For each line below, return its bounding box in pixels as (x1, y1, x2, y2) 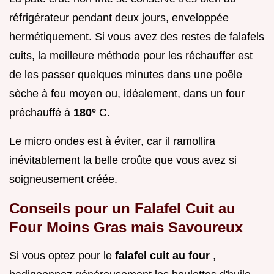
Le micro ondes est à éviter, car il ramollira (9, 135, 215, 147)
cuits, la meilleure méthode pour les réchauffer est (9, 49, 253, 62)
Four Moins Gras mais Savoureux (9, 218, 243, 235)
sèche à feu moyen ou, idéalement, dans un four (9, 87, 245, 100)
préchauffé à (9, 106, 73, 119)
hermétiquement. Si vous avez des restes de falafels (9, 30, 264, 43)
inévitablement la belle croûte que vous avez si (9, 154, 237, 166)
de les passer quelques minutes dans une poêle (9, 68, 242, 81)
